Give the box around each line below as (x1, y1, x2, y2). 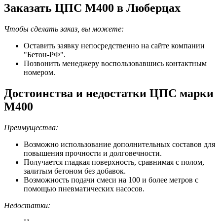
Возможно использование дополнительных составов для (24, 140, 215, 148)
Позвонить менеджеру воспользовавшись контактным (24, 59, 207, 68)
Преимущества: (4, 123, 58, 132)
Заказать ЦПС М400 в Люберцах (4, 1, 181, 14)
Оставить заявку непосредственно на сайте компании (24, 41, 205, 50)
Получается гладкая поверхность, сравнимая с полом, (24, 157, 204, 166)
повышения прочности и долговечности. (24, 148, 162, 157)
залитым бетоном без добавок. (24, 166, 126, 175)
